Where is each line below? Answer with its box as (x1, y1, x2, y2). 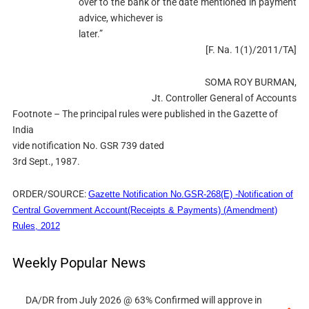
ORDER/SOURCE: (12, 188, 88, 199)
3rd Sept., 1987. (12, 155, 80, 167)
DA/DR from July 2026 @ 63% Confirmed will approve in (25, 294, 262, 306)
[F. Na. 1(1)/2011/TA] (206, 44, 297, 55)
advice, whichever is (78, 12, 163, 23)
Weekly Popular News (12, 254, 146, 271)
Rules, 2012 (12, 220, 60, 231)
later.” (78, 28, 103, 39)
